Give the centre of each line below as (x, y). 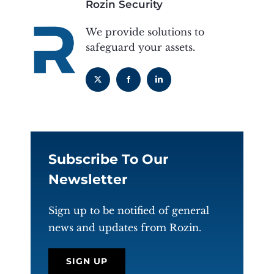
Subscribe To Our (108, 159)
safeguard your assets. (141, 47)
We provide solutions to (145, 32)
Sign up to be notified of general (128, 211)
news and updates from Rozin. (124, 228)
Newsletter (87, 180)
